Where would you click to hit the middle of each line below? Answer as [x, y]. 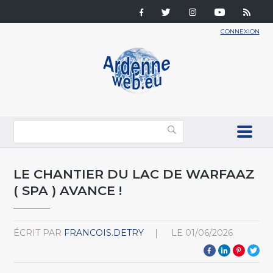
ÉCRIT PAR [38, 232]
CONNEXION [240, 31]
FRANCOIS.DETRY [104, 232]
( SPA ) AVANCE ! [68, 190]
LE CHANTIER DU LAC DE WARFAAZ [134, 174]
